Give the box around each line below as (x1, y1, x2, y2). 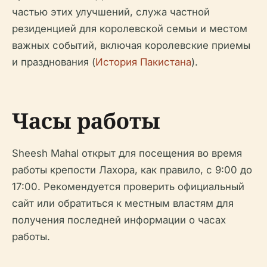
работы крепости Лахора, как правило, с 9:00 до (12, 163, 252, 176)
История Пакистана (95, 55, 191, 68)
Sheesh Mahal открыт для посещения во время (12, 147, 242, 159)
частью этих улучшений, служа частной (12, 5, 210, 18)
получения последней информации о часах (12, 213, 226, 226)
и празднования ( (12, 55, 95, 68)
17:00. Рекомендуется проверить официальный (12, 180, 244, 193)
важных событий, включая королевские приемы (12, 39, 250, 51)
